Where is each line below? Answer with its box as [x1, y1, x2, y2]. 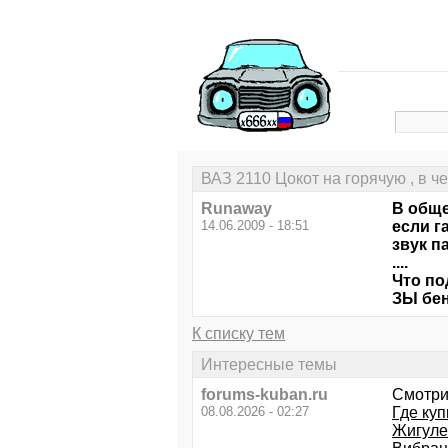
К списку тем [192, 325, 285, 343]
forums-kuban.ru [201, 385, 328, 403]
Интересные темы [201, 355, 337, 373]
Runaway [201, 200, 272, 218]
